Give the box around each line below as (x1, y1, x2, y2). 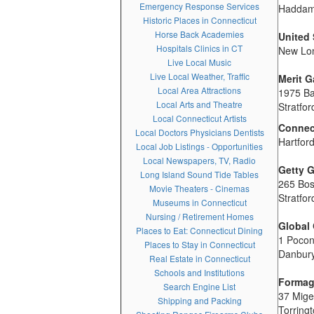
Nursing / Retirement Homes (145, 210, 254, 222)
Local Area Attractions (158, 84, 241, 96)
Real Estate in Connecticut (149, 252, 250, 264)
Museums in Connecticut (152, 196, 247, 208)
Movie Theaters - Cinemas (149, 182, 250, 194)
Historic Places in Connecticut (142, 14, 257, 26)
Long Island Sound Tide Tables (140, 168, 259, 180)
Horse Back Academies (155, 28, 244, 40)
